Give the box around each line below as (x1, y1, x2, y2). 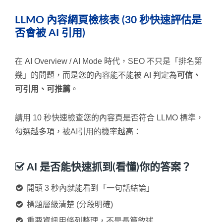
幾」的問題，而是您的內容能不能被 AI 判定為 (15, 70, 177, 79)
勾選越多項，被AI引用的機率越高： (15, 127, 141, 136)
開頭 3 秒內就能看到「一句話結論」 (25, 183, 154, 192)
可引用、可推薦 (15, 84, 70, 93)
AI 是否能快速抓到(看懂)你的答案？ (25, 162, 191, 172)
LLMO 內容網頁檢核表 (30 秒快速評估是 (15, 14, 202, 25)
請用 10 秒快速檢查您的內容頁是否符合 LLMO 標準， (15, 113, 204, 122)
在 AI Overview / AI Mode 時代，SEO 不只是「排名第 (15, 56, 202, 65)
